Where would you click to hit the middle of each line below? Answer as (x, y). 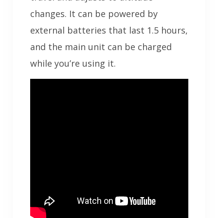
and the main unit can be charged (101, 47)
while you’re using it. (73, 64)
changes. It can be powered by (94, 14)
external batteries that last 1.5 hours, (109, 30)
